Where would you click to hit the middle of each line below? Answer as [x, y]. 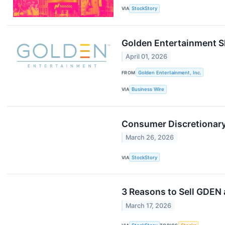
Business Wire [148, 89]
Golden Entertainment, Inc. [170, 72]
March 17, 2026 [149, 205]
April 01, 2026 [147, 57]
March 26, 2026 [150, 138]
